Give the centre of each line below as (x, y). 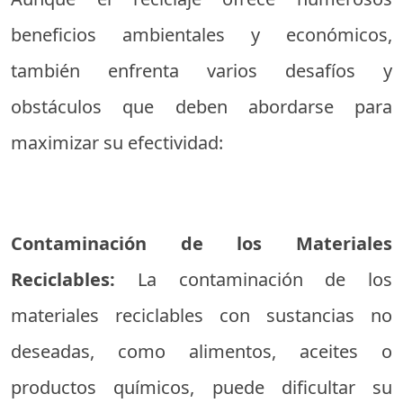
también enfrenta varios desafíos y (201, 71)
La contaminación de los (264, 280)
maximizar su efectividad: (117, 143)
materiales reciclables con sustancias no (201, 316)
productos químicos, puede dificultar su (201, 388)
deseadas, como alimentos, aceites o (201, 352)
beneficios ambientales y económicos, (201, 35)
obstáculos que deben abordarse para (201, 107)
